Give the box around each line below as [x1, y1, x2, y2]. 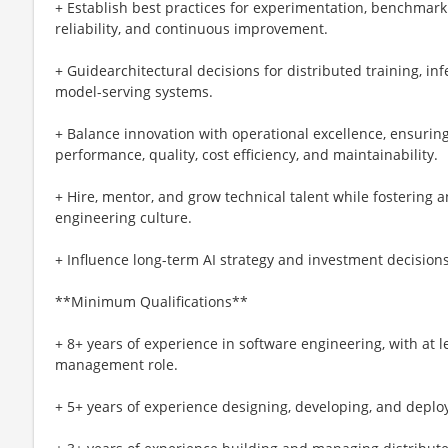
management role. [55, 354, 178, 374]
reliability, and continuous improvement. [55, 18, 328, 38]
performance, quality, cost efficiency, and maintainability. [55, 144, 438, 164]
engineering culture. [55, 207, 192, 227]
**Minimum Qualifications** [55, 291, 248, 311]
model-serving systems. [55, 81, 213, 101]
